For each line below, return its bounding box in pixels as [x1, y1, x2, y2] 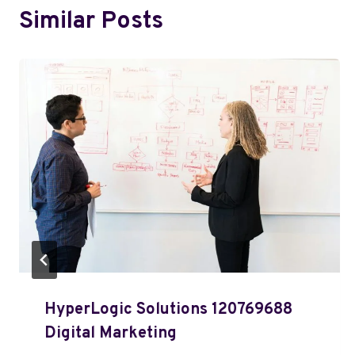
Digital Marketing [44, 323, 177, 344]
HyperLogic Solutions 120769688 [44, 299, 292, 320]
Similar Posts [19, 6, 163, 36]
